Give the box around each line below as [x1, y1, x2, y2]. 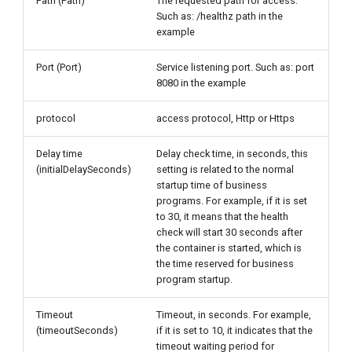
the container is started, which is [156, 242, 302, 254]
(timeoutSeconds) [36, 324, 119, 336]
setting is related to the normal [156, 163, 295, 175]
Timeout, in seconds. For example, [156, 309, 312, 321]
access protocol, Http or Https [156, 112, 295, 124]
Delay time [36, 148, 83, 159]
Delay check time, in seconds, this [156, 148, 309, 159]
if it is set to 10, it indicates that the [156, 324, 313, 336]
